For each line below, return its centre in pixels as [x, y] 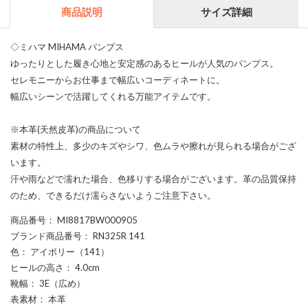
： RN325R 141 [113, 235]
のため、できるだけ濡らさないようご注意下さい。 [113, 195]
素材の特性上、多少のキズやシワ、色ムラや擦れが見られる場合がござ [153, 145]
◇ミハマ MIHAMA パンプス [67, 46]
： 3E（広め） [57, 283]
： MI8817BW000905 [92, 220]
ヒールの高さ [37, 267]
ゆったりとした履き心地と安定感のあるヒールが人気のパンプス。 [144, 63]
